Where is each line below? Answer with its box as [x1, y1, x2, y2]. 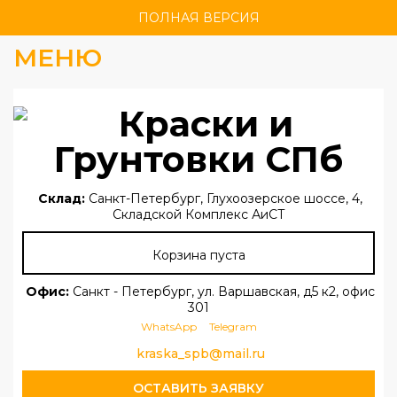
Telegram [208, 320, 257, 333]
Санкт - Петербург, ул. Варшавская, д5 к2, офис [69, 284, 375, 300]
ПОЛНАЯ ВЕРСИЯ [137, 10, 260, 26]
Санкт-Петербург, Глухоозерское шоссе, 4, [85, 191, 362, 206]
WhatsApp [140, 320, 197, 333]
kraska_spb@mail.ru [136, 346, 265, 362]
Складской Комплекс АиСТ [112, 206, 285, 222]
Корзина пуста [152, 247, 245, 263]
